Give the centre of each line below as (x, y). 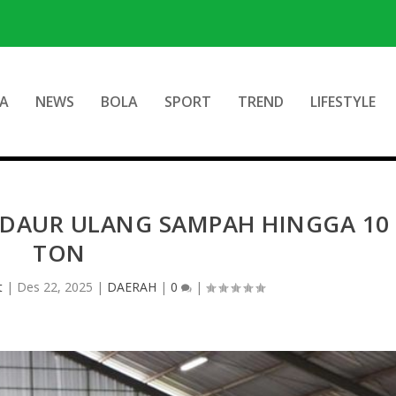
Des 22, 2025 (54, 287)
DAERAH (131, 287)
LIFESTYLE (343, 102)
